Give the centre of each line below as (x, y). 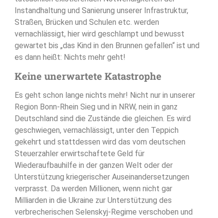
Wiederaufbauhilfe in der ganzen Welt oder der (94, 165)
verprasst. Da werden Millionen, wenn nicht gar (93, 189)
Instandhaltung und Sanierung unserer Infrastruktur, (101, 10)
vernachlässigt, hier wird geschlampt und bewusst (100, 34)
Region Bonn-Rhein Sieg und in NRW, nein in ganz (96, 107)
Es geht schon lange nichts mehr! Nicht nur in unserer (105, 95)
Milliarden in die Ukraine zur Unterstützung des (93, 200)
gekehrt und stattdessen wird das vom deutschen (100, 142)
